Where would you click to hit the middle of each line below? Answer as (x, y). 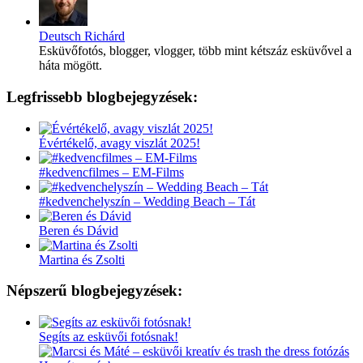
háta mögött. (70, 66)
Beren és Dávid (79, 230)
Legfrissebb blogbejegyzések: (102, 96)
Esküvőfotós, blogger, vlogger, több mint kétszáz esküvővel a (195, 51)
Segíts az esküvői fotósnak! (109, 337)
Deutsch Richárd (82, 36)
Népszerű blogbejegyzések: (94, 291)
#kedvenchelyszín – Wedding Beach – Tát (147, 201)
